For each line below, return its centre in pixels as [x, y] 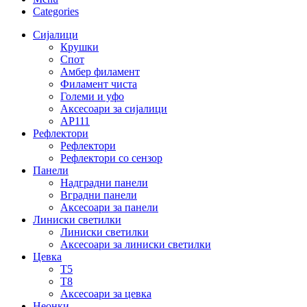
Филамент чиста [99, 84]
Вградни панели [99, 195]
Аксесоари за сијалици [114, 109]
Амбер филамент [100, 72]
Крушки [79, 47]
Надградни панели [104, 183]
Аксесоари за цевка [106, 294]
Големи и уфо [92, 97]
